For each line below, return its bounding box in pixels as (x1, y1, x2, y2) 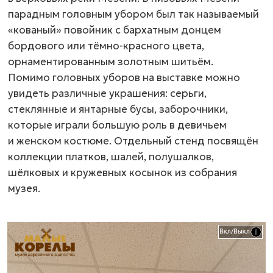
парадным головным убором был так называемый (8, 7, 259, 21)
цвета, (170, 39, 204, 52)
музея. (8, 182, 40, 195)
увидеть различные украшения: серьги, (8, 87, 207, 100)
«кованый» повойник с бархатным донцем (8, 23, 221, 37)
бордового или (8, 39, 88, 52)
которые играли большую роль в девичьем (8, 118, 227, 132)
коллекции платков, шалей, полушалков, (8, 150, 214, 163)
